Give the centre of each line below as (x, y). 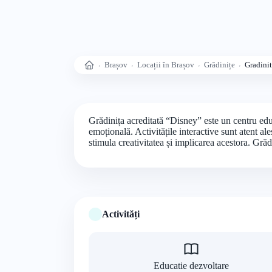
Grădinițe (219, 65)
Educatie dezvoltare (191, 266)
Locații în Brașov (166, 65)
